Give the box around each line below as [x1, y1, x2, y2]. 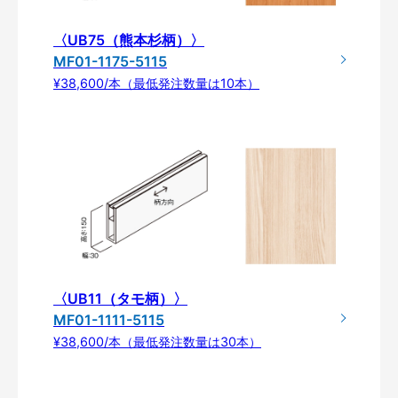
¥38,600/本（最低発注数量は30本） [53, 334, 261, 350]
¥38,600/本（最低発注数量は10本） [53, 76, 259, 92]
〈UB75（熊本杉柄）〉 [53, 31, 204, 50]
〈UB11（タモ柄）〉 [53, 290, 187, 308]
